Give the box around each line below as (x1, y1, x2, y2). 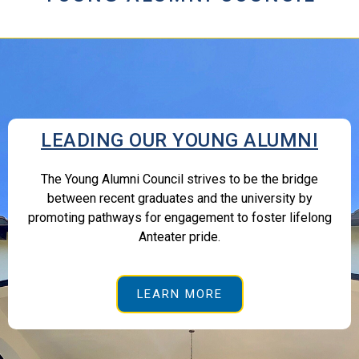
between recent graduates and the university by (46, 191, 313, 207)
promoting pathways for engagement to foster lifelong (27, 210, 332, 226)
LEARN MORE (136, 286, 223, 301)
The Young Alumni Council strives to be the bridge (41, 171, 318, 188)
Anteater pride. (139, 229, 220, 245)
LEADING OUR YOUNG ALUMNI (41, 129, 318, 152)
